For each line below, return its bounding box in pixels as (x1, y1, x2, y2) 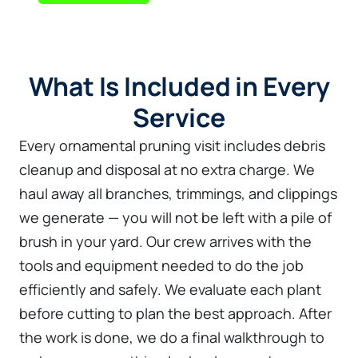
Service (133, 100, 225, 136)
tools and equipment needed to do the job (19, 256, 304, 276)
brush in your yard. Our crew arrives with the (19, 232, 312, 252)
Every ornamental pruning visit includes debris (19, 136, 325, 156)
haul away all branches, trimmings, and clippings (19, 184, 337, 204)
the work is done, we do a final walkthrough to (19, 328, 324, 348)
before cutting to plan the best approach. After (19, 304, 332, 324)
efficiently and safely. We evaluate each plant (19, 280, 321, 300)
